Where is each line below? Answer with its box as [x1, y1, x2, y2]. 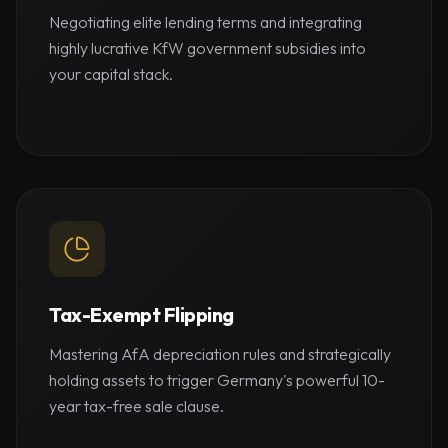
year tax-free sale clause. [49, 396, 224, 416]
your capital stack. [49, 64, 173, 84]
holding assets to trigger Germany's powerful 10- [49, 370, 385, 390]
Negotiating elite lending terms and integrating [49, 12, 362, 32]
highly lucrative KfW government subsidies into [49, 38, 366, 58]
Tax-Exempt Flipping [49, 302, 234, 327]
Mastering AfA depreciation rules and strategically [49, 344, 391, 364]
